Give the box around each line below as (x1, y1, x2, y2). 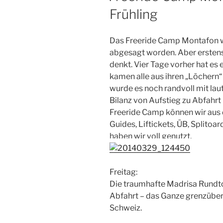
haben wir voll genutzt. (110, 131, 192, 141)
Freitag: (110, 167, 137, 177)
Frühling (110, 6, 157, 22)
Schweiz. (110, 203, 142, 213)
